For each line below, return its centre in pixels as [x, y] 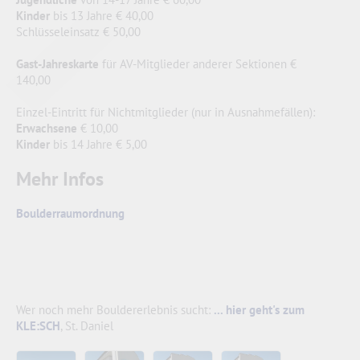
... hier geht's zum [259, 309]
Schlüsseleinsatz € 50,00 [78, 31]
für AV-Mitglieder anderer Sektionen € [198, 63]
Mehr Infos [60, 178]
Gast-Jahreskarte [57, 63]
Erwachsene [47, 128]
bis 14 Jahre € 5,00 [98, 144]
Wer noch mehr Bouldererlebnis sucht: [115, 309]
